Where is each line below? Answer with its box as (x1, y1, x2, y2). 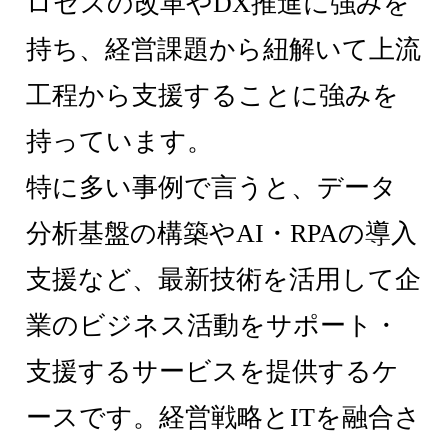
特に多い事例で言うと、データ (26, 173, 398, 203)
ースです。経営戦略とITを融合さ (26, 403, 422, 433)
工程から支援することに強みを (26, 81, 400, 111)
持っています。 (26, 127, 214, 157)
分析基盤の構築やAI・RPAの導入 (26, 219, 418, 249)
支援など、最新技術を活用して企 (26, 265, 422, 295)
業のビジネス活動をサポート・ (26, 311, 400, 341)
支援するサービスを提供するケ (26, 357, 400, 387)
